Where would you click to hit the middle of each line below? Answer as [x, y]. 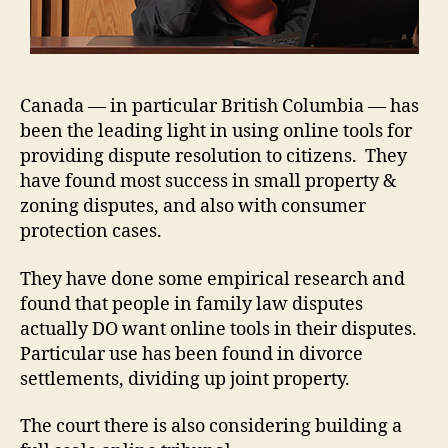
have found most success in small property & [208, 182]
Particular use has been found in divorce [191, 354]
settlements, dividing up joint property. [185, 379]
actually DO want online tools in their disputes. [218, 329]
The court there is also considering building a [211, 427]
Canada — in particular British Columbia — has [219, 107]
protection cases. [91, 232]
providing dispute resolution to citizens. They [213, 157]
